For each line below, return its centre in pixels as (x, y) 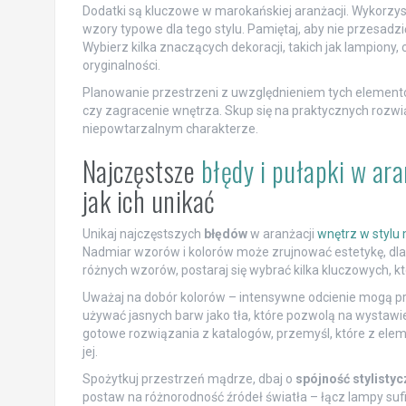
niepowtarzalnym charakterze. (170, 129)
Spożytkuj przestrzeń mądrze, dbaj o (188, 379)
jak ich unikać (149, 201)
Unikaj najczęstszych (143, 234)
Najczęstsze (141, 171)
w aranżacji (282, 234)
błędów (225, 234)
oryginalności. (121, 66)
